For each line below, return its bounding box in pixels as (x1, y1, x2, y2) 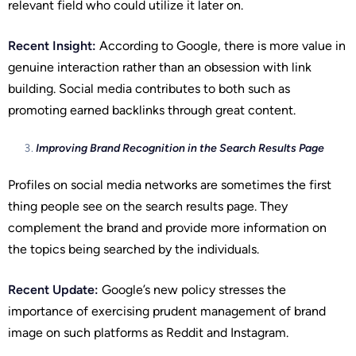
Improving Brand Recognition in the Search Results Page (36, 141, 324, 155)
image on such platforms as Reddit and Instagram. (8, 324, 288, 340)
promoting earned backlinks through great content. (8, 102, 296, 118)
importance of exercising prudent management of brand (8, 303, 326, 319)
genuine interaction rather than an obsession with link (8, 59, 311, 75)
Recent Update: (8, 281, 99, 297)
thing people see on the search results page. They (8, 198, 288, 214)
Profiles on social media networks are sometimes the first (8, 176, 331, 192)
